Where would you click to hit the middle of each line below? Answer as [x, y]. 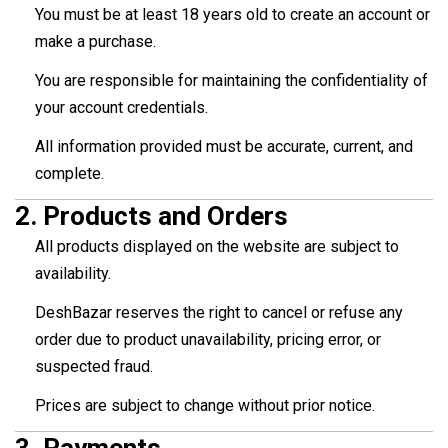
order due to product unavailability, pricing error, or [208, 340]
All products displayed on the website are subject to [217, 247]
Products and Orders [165, 216]
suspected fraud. [94, 367]
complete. [69, 174]
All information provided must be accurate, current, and [224, 147]
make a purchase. [95, 42]
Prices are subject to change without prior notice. [205, 406]
